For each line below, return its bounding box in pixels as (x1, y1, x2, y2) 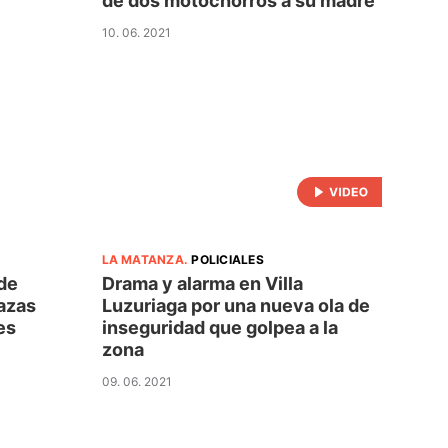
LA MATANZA (101, 251, 184, 267)
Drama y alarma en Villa (101, 272, 303, 294)
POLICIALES (191, 251, 264, 267)
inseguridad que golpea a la (101, 316, 338, 338)
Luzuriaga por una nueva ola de (101, 294, 370, 316)
